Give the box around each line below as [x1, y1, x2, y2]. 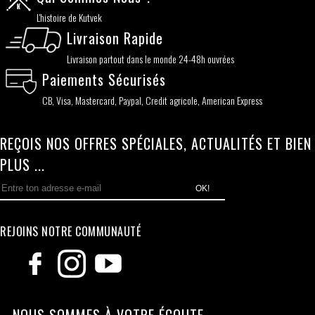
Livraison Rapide [66, 27, 163, 49]
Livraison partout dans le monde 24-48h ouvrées [66, 51, 234, 66]
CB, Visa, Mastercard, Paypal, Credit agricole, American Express [41, 92, 262, 108]
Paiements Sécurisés [41, 68, 166, 90]
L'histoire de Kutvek [37, 9, 102, 25]
